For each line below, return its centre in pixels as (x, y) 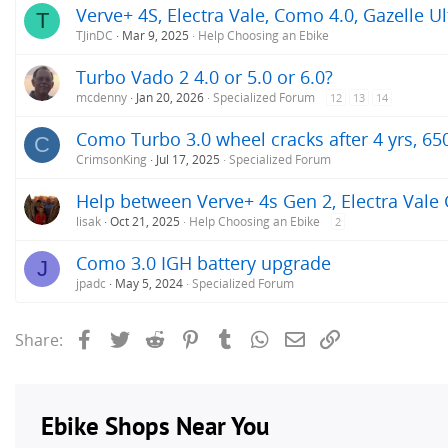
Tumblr (265, 337)
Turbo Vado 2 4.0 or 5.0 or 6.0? (204, 76)
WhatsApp (311, 337)
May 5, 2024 (149, 283)
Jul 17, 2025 (188, 159)
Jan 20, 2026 (170, 97)
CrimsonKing (111, 159)
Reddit (191, 337)
